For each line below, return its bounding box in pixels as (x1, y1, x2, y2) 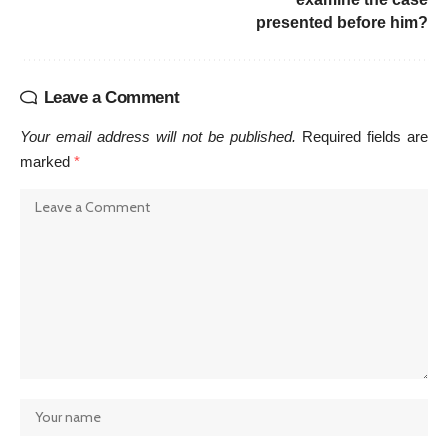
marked (20, 152, 74, 170)
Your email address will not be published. (20, 127, 296, 145)
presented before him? (256, 13, 428, 31)
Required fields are (302, 127, 428, 145)
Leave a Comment (43, 87, 180, 107)
